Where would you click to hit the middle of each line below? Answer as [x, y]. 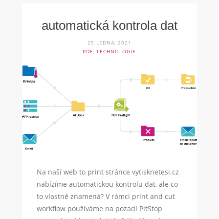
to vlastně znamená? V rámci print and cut [106, 197]
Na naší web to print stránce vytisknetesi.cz [108, 172]
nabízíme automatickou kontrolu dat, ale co [107, 184]
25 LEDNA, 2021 [109, 43]
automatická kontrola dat [109, 26]
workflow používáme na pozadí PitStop [99, 209]
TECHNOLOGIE [116, 52]
